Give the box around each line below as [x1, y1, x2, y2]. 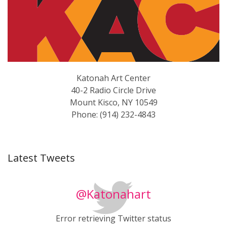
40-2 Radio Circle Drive [71, 85, 156, 96]
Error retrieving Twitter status [56, 213, 171, 224]
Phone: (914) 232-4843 [71, 109, 156, 121]
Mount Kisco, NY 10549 [69, 97, 158, 108]
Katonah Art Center [77, 72, 150, 84]
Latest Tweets [8, 151, 75, 165]
